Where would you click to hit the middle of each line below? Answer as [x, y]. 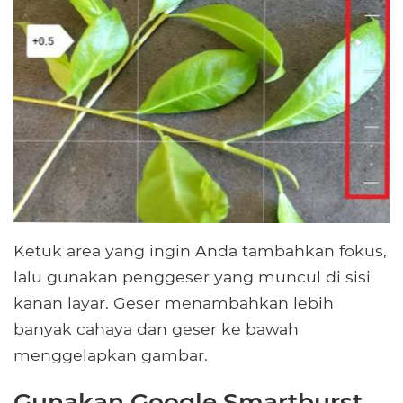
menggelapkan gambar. [111, 355]
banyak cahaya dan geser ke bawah [156, 329]
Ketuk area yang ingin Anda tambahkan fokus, [200, 251]
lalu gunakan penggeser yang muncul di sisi [192, 277]
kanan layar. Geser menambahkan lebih [174, 303]
